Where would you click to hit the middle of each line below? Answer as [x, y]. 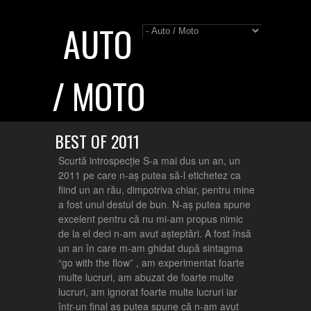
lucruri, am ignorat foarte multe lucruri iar [148, 292]
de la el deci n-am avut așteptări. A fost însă [155, 233]
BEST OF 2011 [97, 141]
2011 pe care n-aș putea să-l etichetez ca [150, 175]
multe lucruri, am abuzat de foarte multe [146, 277]
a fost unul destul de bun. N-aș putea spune [154, 204]
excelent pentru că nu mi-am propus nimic [151, 219]
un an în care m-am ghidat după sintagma [151, 248]
